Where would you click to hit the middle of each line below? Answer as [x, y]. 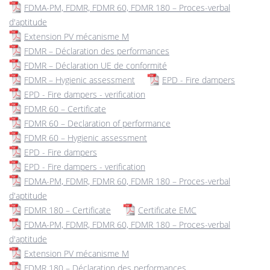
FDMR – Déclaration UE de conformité [96, 65]
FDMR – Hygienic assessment [80, 80]
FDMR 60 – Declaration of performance [97, 123]
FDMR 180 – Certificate [67, 210]
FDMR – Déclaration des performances [97, 51]
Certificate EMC [167, 210]
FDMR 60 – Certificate [65, 109]
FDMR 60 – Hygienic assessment [86, 138]
